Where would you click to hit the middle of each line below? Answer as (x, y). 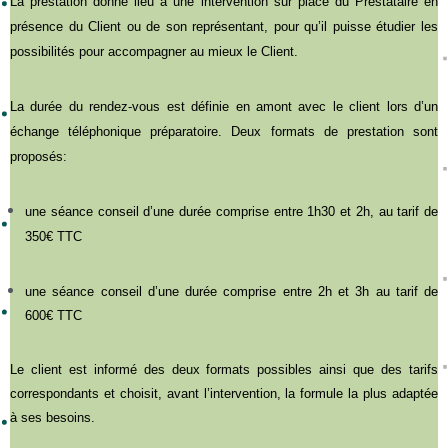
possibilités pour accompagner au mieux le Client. (154, 51)
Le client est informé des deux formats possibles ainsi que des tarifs (224, 369)
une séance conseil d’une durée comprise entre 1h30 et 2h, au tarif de (231, 211)
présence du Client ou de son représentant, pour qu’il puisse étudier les (224, 26)
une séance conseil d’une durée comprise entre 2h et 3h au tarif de (231, 291)
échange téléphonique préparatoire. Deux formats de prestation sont (224, 131)
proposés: (38, 156)
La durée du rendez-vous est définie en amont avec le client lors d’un (224, 106)
